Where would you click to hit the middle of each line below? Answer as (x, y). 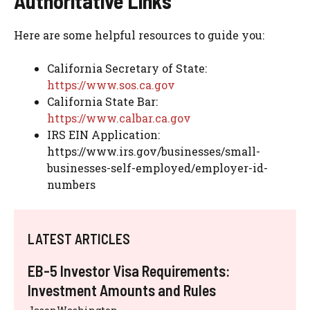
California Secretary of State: (127, 69)
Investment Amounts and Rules (122, 290)
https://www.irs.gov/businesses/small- (154, 152)
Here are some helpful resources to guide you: (139, 35)
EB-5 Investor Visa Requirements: (129, 271)
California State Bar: (102, 102)
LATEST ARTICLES (79, 239)
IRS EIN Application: (103, 135)
